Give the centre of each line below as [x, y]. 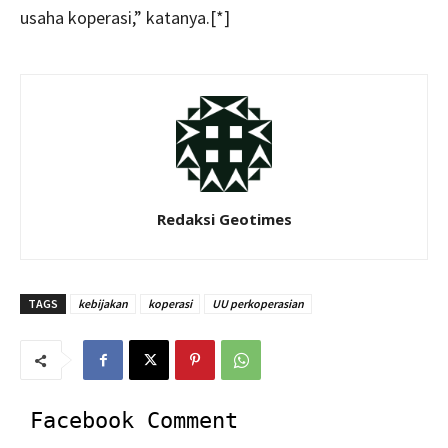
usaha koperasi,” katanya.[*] [125, 17]
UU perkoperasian [258, 303]
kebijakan [103, 303]
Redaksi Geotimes [224, 219]
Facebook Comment [134, 420]
